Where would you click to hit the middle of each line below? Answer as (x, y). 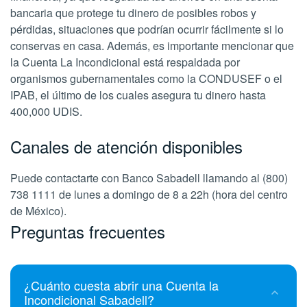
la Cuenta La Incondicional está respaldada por (125, 62)
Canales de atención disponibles (126, 146)
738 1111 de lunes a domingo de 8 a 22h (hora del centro (149, 194)
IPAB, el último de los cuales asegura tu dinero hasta (138, 95)
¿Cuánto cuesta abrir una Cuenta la (121, 285)
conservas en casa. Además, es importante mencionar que (152, 46)
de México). (38, 211)
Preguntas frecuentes (88, 231)
